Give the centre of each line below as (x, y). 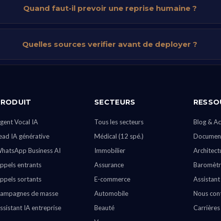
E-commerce (112, 179)
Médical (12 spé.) (119, 136)
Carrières (206, 208)
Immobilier (110, 150)
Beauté (105, 208)
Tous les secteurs (119, 122)
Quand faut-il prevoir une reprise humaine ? (110, 8)
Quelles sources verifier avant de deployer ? (110, 44)
